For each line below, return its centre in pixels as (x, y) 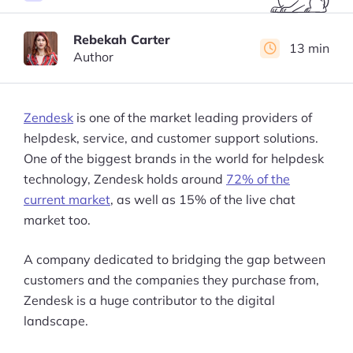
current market (67, 199)
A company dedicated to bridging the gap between (175, 259)
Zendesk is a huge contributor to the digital (149, 300)
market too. (57, 220)
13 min (309, 48)
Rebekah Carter (122, 39)
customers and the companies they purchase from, (171, 280)
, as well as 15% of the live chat (203, 199)
